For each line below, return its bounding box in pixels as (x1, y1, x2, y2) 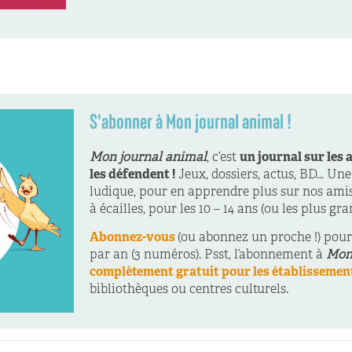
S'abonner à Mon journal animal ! (90, 109, 291, 135)
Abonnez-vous (90, 230, 178, 247)
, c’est (207, 149, 240, 166)
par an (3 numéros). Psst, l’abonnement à (90, 247, 326, 264)
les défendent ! (90, 167, 175, 183)
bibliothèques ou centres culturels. (90, 282, 288, 299)
